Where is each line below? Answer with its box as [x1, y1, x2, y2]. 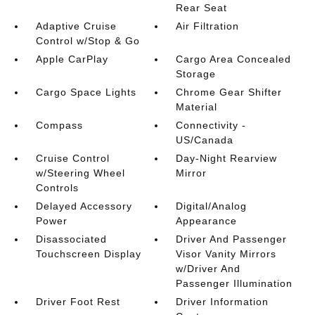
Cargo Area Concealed [176, 53, 292, 65]
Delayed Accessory [35, 200, 132, 212]
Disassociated [35, 233, 107, 245]
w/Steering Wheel [35, 167, 125, 179]
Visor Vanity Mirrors [176, 248, 277, 259]
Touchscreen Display [35, 248, 141, 259]
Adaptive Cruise [35, 20, 117, 32]
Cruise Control [35, 153, 110, 164]
